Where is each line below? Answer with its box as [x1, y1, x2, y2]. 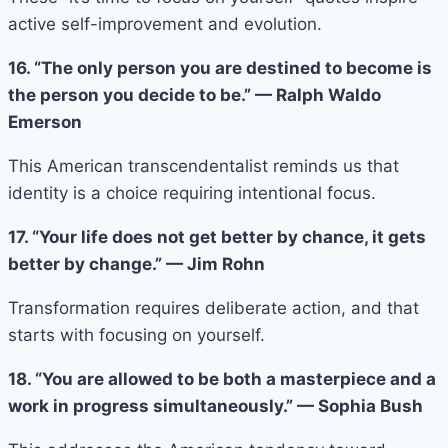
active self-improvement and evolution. [8, 13, 322, 34]
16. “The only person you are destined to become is [8, 57, 432, 78]
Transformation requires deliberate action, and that [8, 297, 419, 318]
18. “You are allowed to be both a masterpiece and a [8, 368, 436, 389]
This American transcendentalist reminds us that [8, 155, 399, 176]
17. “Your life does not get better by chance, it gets [8, 226, 426, 247]
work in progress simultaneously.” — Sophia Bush [8, 395, 423, 416]
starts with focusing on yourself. [8, 324, 265, 345]
